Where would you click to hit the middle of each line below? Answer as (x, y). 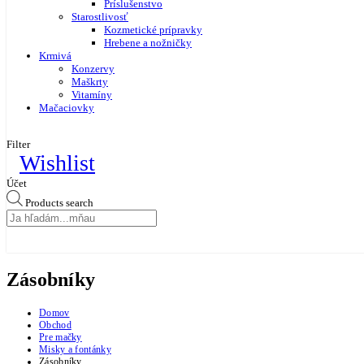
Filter (18, 144)
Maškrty (90, 81)
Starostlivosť (100, 16)
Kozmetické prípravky (153, 29)
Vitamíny (92, 94)
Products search (59, 202)
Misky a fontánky (75, 349)
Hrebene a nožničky (148, 42)
